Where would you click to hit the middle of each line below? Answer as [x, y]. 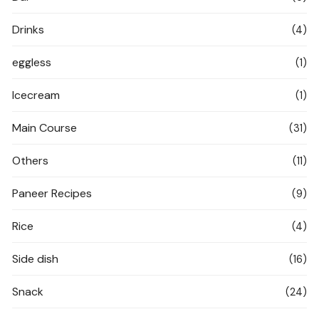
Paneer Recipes [52, 193]
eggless [32, 62]
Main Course [45, 128]
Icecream [36, 95]
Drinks [28, 30]
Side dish [36, 259]
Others [31, 161]
